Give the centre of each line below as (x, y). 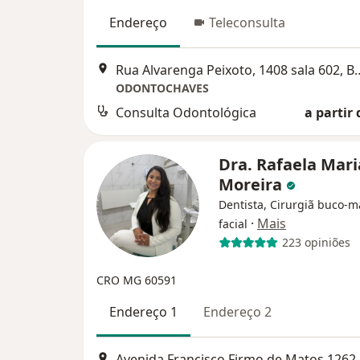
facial (233, 223)
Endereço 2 (237, 311)
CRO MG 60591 (137, 280)
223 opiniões (316, 243)
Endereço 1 (143, 311)
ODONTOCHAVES (162, 88)
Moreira (252, 184)
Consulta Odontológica (186, 112)
